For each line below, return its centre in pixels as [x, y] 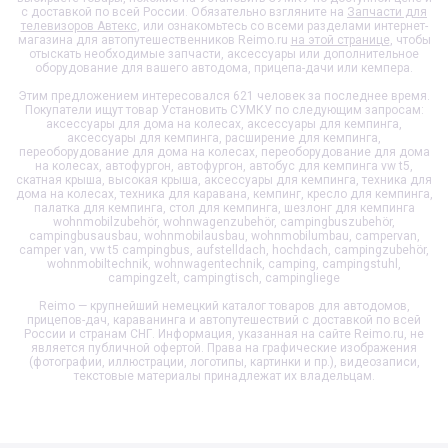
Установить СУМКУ [216, 109]
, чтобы [410, 39]
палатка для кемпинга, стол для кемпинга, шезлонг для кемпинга [224, 207]
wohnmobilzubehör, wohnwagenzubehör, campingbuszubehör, [224, 221]
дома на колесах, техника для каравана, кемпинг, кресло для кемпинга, [224, 193]
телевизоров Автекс [78, 25]
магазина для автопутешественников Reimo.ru [154, 39]
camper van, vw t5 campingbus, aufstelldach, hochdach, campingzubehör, [224, 249]
